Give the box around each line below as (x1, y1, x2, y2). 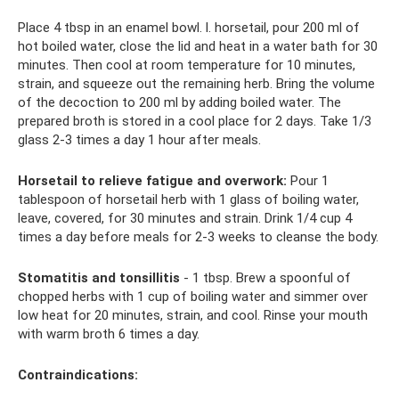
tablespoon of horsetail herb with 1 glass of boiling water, (18, 191, 359, 208)
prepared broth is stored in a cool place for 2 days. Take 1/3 (18, 113, 371, 129)
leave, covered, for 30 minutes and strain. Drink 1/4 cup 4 (18, 210, 352, 226)
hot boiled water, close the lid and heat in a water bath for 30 (18, 38, 378, 54)
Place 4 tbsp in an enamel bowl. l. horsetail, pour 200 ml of (18, 20, 360, 36)
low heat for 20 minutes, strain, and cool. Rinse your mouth (18, 307, 368, 323)
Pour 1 (287, 173, 329, 189)
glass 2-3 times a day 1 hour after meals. (18, 132, 261, 148)
